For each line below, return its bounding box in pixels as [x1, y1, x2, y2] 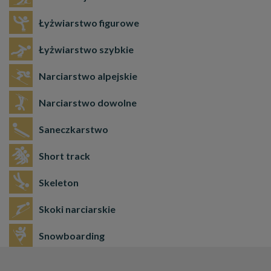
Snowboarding [39, 229, 105, 241]
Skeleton [39, 176, 79, 188]
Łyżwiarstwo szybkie [39, 43, 134, 55]
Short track [39, 149, 90, 162]
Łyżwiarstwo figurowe [39, 16, 139, 28]
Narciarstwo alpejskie [39, 70, 137, 82]
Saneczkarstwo [39, 123, 108, 135]
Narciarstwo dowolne [39, 96, 137, 108]
